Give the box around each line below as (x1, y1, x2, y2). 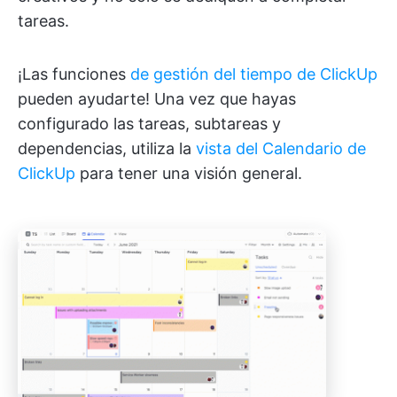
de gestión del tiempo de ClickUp (130, 64, 378, 83)
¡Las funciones (18, 64, 130, 83)
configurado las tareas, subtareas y (18, 113, 281, 133)
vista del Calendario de (196, 138, 366, 158)
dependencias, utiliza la (18, 138, 196, 158)
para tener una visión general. (75, 163, 302, 183)
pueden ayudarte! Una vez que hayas (18, 89, 296, 108)
